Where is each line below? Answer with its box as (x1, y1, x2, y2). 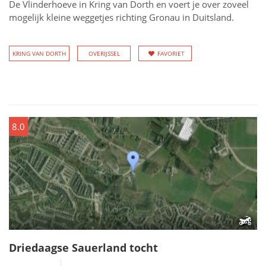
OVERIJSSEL (88, 49, 120, 58)
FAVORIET (157, 49, 185, 58)
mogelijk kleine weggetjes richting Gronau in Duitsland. (9, 11, 234, 23)
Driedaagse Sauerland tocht (9, 240, 158, 255)
